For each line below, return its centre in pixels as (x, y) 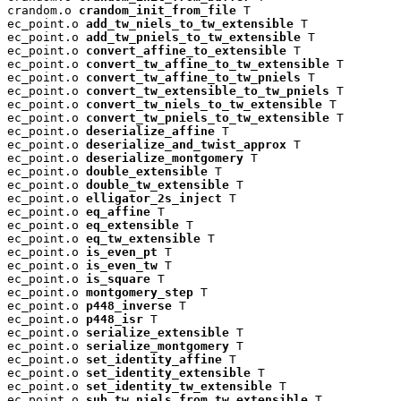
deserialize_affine (150, 131)
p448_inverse (129, 305)
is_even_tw (122, 265)
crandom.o (43, 10)
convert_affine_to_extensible (186, 50)
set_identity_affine (154, 359)
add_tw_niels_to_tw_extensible (190, 23)
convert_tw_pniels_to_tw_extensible (208, 117)
